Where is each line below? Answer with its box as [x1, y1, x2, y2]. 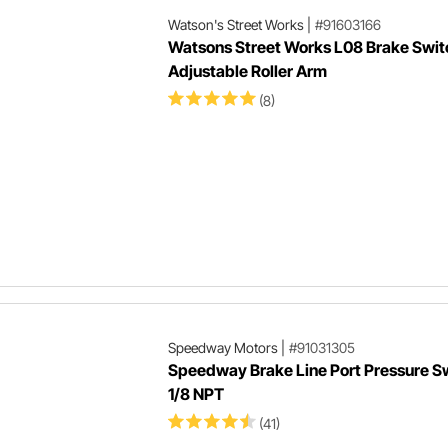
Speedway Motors [167, 338, 278, 356]
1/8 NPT [167, 383, 224, 404]
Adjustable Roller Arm [167, 60, 327, 81]
